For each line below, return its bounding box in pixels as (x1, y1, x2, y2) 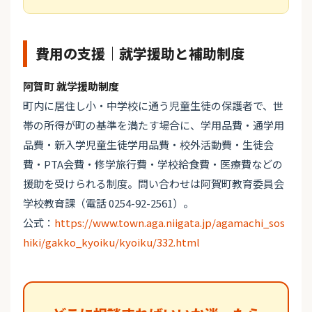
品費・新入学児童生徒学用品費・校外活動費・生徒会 (23, 137, 274, 153)
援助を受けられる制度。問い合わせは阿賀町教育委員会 (23, 176, 284, 192)
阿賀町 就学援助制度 (23, 79, 119, 94)
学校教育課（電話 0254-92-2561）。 (23, 196, 194, 211)
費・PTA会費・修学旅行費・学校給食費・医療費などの (23, 157, 283, 172)
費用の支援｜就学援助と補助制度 (36, 43, 244, 64)
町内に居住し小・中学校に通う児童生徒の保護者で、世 (23, 98, 283, 114)
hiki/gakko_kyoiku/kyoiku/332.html (23, 235, 200, 250)
